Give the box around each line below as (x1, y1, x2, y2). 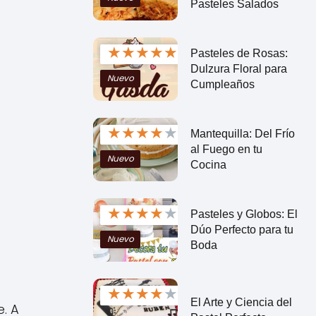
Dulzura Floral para (190, 62, 287, 75)
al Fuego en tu (190, 142, 262, 155)
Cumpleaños (190, 78, 255, 90)
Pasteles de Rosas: (190, 47, 288, 59)
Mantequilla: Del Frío (190, 127, 295, 140)
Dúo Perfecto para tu (190, 223, 293, 236)
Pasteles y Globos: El (190, 207, 298, 220)
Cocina (190, 158, 226, 171)
